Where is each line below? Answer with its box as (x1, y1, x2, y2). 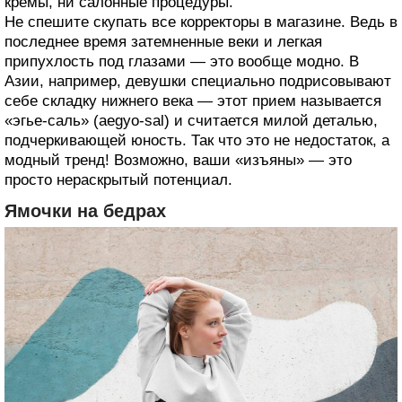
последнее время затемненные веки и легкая (4, 32, 322, 50)
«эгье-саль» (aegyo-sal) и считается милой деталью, (4, 111, 378, 129)
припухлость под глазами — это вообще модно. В (4, 52, 359, 70)
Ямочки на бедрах (4, 200, 166, 221)
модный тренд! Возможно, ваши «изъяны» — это (4, 151, 352, 169)
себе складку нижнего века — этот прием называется (4, 92, 381, 109)
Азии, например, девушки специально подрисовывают (4, 72, 391, 90)
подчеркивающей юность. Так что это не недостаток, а (4, 131, 389, 149)
